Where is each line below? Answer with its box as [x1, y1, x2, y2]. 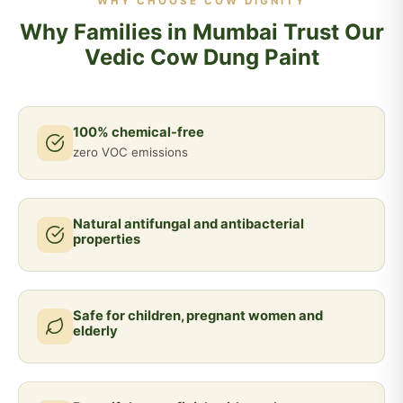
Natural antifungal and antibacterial [73, 216, 304, 232]
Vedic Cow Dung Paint [84, 44, 319, 70]
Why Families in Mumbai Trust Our [19, 19, 384, 45]
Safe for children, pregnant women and [73, 308, 323, 324]
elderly [73, 323, 118, 339]
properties [73, 231, 140, 247]
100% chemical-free [73, 124, 204, 140]
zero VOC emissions [73, 145, 188, 159]
